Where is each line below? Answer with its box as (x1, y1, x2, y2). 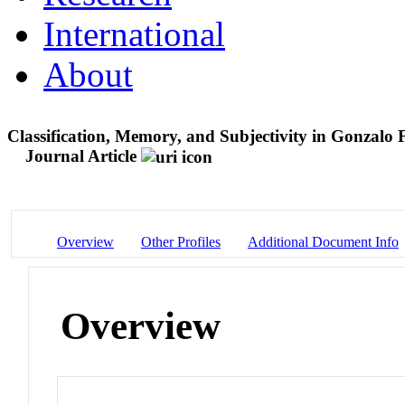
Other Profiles (141, 233, 221, 250)
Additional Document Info (248, 233, 399, 250)
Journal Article (25, 146, 137, 165)
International (43, 14, 225, 53)
